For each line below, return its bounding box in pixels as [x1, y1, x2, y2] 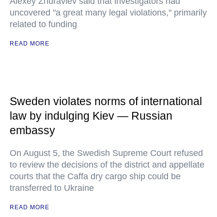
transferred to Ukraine [10, 183, 94, 193]
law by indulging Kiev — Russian [10, 109, 172, 122]
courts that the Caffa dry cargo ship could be [10, 171, 181, 181]
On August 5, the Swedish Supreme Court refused [10, 148, 203, 158]
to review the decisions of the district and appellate [10, 160, 204, 170]
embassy [10, 124, 55, 137]
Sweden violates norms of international [10, 95, 202, 108]
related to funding [10, 19, 77, 29]
